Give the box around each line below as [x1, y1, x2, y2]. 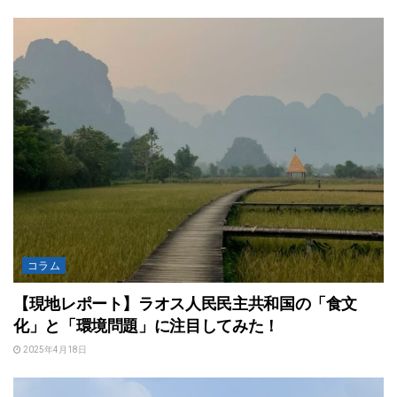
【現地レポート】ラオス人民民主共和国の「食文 [13, 290, 358, 314]
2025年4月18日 [21, 343, 87, 356]
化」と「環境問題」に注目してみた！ [13, 312, 279, 336]
